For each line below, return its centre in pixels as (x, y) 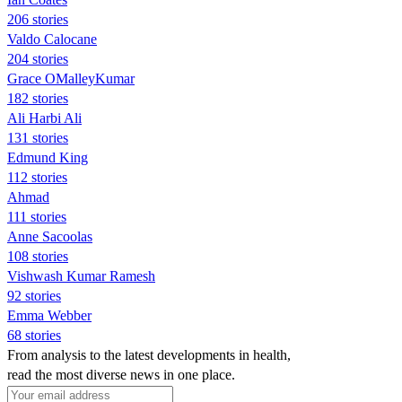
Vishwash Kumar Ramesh (81, 275)
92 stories (34, 295)
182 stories (38, 98)
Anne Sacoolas (50, 236)
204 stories (38, 58)
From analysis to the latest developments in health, (149, 354)
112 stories (37, 177)
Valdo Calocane (52, 39)
